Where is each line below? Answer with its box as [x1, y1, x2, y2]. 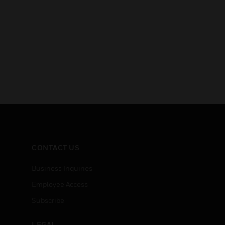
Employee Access [32, 180, 88, 188]
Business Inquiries [32, 164, 92, 172]
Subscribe [32, 196, 64, 204]
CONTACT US [32, 143, 79, 152]
